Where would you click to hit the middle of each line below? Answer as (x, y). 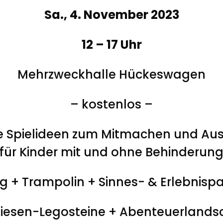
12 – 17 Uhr (111, 44)
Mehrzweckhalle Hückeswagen (111, 74)
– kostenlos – (111, 104)
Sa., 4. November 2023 (111, 14)
